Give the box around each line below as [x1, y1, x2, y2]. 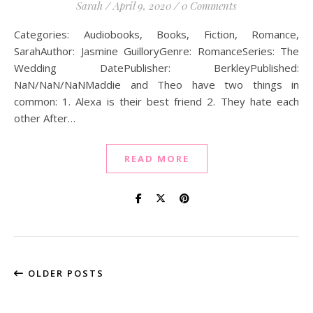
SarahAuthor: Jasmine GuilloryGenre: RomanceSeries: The [14, 44, 299, 58]
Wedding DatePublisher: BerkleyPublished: [14, 61, 299, 75]
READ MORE [124, 152, 189, 165]
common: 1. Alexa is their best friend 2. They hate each [14, 94, 299, 108]
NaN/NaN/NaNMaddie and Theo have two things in [14, 78, 299, 92]
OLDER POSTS [24, 267, 104, 279]
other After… [14, 111, 75, 125]
